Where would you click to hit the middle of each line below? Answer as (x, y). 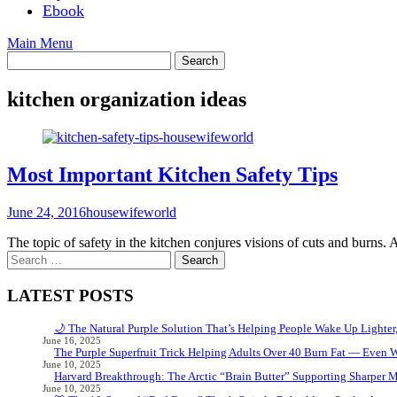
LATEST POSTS (70, 295)
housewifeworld (131, 212)
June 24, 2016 (47, 212)
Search (25, 257)
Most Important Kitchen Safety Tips (172, 174)
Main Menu (40, 43)
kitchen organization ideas (127, 100)
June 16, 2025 (72, 341)
